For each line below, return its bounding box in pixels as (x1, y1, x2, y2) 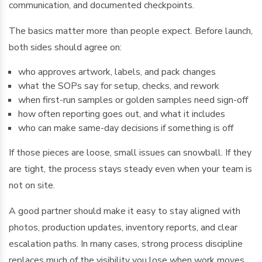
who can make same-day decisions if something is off (18, 122, 233, 135)
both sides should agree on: (9, 41, 122, 54)
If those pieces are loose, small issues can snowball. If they (9, 146, 251, 159)
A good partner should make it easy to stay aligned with (9, 205, 240, 218)
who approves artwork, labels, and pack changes (18, 65, 216, 78)
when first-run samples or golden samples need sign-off (18, 94, 248, 106)
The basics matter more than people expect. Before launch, (9, 25, 253, 37)
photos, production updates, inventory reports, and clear (9, 221, 237, 234)
